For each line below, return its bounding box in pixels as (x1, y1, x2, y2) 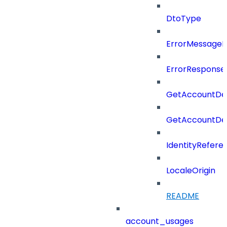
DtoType (166, 13, 201, 25)
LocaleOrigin (166, 165, 215, 177)
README (166, 190, 199, 202)
